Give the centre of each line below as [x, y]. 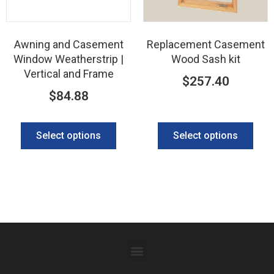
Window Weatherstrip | [68, 59]
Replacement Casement [206, 45]
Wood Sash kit [206, 59]
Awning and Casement [68, 45]
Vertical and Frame [68, 74]
